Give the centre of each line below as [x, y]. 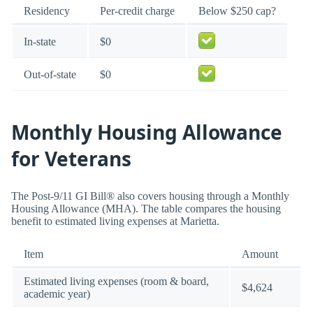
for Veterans [71, 159]
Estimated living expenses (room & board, [116, 282]
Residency [47, 11]
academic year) [57, 294]
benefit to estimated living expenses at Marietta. [115, 221]
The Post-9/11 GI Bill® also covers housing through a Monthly [150, 196]
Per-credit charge [137, 11]
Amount [260, 254]
